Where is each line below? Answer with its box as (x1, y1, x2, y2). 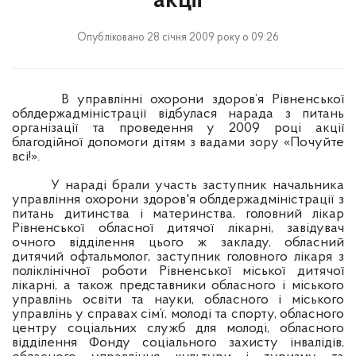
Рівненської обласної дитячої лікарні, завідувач (12, 221, 344, 236)
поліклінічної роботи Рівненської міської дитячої (12, 264, 344, 279)
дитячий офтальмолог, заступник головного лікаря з (12, 250, 344, 265)
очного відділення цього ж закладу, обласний (12, 235, 344, 250)
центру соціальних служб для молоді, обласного (12, 321, 344, 336)
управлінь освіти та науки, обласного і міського (12, 292, 344, 308)
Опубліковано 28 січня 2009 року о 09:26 (77, 32, 279, 44)
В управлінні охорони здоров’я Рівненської (12, 92, 344, 107)
